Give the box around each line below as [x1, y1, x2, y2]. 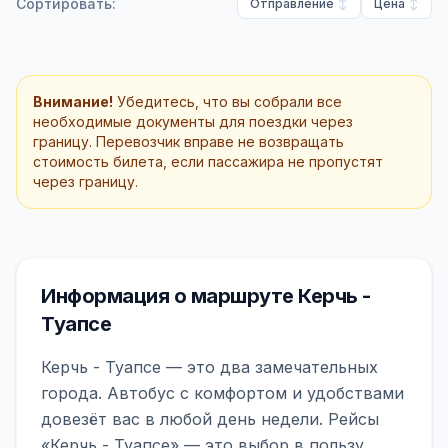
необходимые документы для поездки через [33, 113, 353, 130]
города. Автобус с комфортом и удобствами [41, 383, 404, 403]
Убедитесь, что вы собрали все [113, 93, 342, 110]
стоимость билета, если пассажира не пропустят [33, 153, 383, 170]
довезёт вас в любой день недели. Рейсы [41, 409, 379, 429]
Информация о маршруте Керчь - [41, 284, 371, 308]
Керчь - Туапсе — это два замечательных [41, 357, 378, 377]
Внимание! [33, 93, 113, 110]
